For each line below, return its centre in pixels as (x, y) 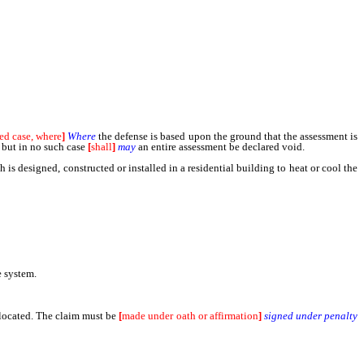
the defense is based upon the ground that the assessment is (227, 136)
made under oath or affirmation (190, 316)
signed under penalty (311, 316)
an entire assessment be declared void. (220, 147)
